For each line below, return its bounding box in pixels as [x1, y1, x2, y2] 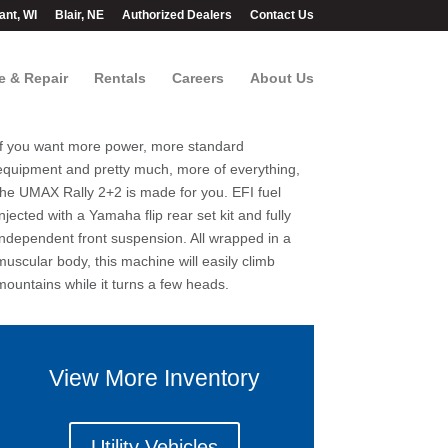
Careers [171, 70, 224, 86]
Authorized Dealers [121, 8, 232, 22]
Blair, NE [54, 8, 104, 22]
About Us [249, 70, 314, 86]
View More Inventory [48, 365, 260, 392]
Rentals [93, 70, 146, 86]
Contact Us [249, 8, 314, 22]
